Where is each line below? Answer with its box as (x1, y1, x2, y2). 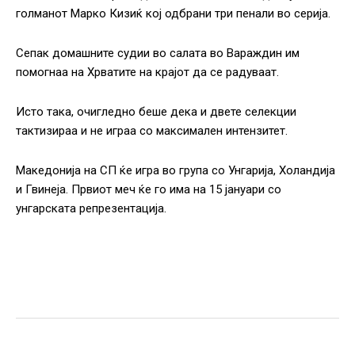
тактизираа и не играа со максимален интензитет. (16, 124, 288, 139)
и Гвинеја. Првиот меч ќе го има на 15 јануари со (16, 182, 281, 197)
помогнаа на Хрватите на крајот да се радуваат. (16, 65, 279, 80)
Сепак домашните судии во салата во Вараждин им (16, 46, 300, 61)
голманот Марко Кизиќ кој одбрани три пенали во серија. (16, 6, 330, 21)
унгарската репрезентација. (16, 201, 166, 216)
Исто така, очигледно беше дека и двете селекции (16, 105, 296, 120)
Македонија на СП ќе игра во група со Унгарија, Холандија (16, 163, 335, 178)
